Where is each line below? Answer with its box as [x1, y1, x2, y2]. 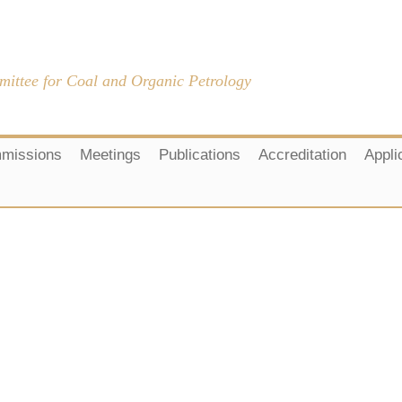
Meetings [80, 146, 141, 163]
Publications [159, 146, 240, 163]
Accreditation [258, 146, 346, 163]
